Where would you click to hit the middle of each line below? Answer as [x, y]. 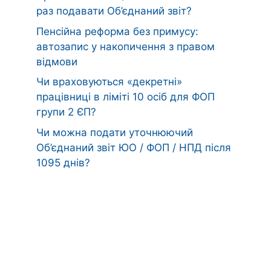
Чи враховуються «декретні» [109, 82]
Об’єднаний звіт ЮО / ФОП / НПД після [134, 147]
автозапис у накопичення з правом [126, 46]
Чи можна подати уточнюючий [115, 132]
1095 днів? [63, 162]
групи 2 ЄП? [66, 112]
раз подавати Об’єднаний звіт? [114, 11]
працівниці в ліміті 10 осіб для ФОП [126, 97]
